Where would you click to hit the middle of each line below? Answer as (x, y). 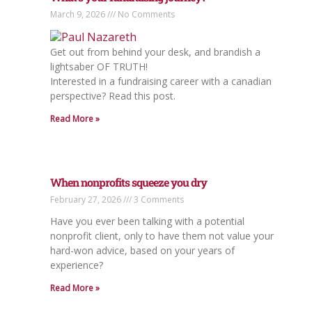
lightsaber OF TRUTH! (99, 66)
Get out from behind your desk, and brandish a (155, 52)
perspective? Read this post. (113, 95)
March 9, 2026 (79, 15)
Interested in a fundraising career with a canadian (161, 81)
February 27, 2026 (87, 199)
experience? (77, 265)
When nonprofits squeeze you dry (128, 182)
